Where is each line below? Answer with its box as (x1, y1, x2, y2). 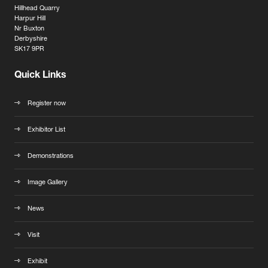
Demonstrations (28, 153, 74, 160)
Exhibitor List (28, 127, 65, 134)
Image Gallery (28, 179, 68, 187)
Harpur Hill (14, 16, 45, 23)
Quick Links (14, 71, 66, 81)
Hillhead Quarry (14, 5, 60, 13)
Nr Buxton (14, 26, 44, 33)
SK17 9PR (14, 46, 44, 53)
